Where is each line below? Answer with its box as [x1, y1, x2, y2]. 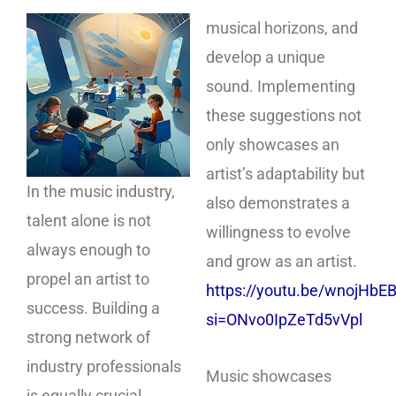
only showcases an [206, 134, 339, 154]
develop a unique [206, 47, 325, 66]
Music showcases [206, 367, 331, 386]
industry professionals [27, 356, 181, 376]
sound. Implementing [206, 76, 355, 95]
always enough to [27, 240, 150, 259]
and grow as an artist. [206, 251, 357, 270]
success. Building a [27, 298, 160, 317]
